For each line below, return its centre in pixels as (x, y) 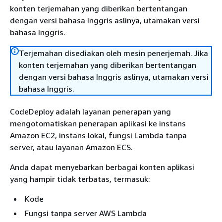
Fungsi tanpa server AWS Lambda (86, 213)
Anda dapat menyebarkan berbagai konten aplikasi (102, 167)
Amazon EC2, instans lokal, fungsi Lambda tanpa (98, 135)
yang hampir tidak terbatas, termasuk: (80, 179)
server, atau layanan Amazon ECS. (71, 147)
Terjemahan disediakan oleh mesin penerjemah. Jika (113, 53)
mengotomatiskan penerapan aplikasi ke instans (98, 123)
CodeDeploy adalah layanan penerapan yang (90, 111)
